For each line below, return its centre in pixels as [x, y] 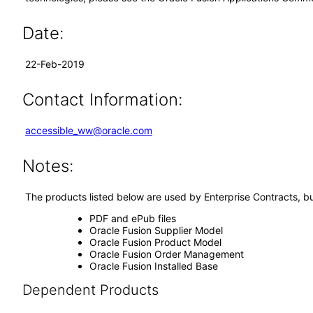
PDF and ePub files [132, 218]
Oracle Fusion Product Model [155, 242]
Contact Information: [102, 100]
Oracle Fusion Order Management [166, 254]
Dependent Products [90, 290]
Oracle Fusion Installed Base [153, 266]
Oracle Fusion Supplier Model [156, 230]
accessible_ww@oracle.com [89, 130]
